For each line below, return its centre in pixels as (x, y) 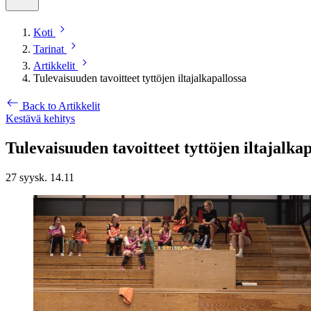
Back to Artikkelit (61, 106)
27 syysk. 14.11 (40, 177)
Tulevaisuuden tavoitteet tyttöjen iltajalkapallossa (140, 78)
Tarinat (49, 49)
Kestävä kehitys (40, 118)
